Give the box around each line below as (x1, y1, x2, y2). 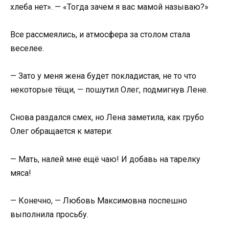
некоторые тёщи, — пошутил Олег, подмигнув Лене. (10, 85, 208, 95)
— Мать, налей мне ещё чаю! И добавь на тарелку (10, 154, 200, 164)
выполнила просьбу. (10, 209, 88, 219)
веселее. (10, 43, 44, 53)
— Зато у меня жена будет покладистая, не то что (10, 71, 196, 81)
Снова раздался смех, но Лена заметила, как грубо (10, 112, 204, 123)
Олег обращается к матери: (10, 126, 112, 136)
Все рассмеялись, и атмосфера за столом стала (10, 29, 190, 39)
